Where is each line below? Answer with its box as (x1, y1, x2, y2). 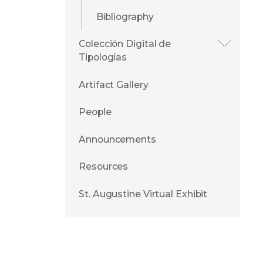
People (79, 106, 112, 118)
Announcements (79, 133, 156, 145)
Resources (79, 161, 129, 173)
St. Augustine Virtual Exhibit (79, 188, 208, 200)
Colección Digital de (79, 38, 171, 50)
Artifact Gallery (79, 79, 149, 90)
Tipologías (79, 52, 127, 63)
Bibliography (96, 11, 154, 22)
